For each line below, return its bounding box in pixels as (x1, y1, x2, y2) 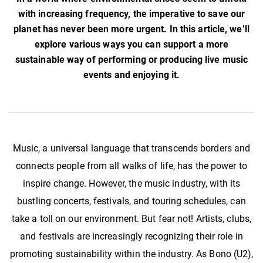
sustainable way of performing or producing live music (15, 54, 248, 66)
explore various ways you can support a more (34, 39, 229, 50)
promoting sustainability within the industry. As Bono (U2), (9, 248, 254, 260)
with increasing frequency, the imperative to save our (18, 8, 245, 20)
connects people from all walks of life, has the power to (16, 160, 247, 172)
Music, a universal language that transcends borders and (12, 143, 251, 154)
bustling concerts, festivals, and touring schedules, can (17, 195, 246, 207)
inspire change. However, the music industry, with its (22, 178, 241, 190)
